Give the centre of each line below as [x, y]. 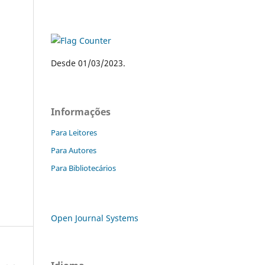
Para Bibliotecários [83, 168]
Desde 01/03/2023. [88, 63]
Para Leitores [74, 132]
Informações [81, 112]
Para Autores [74, 150]
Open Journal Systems [95, 218]
